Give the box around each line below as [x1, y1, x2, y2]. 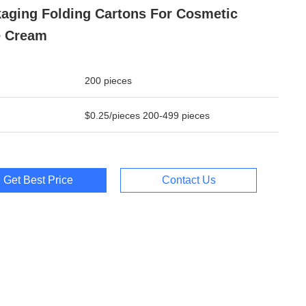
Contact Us [161, 174, 216, 186]
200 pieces [85, 75, 132, 86]
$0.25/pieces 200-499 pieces [85, 110, 210, 121]
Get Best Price [3, 174, 73, 186]
